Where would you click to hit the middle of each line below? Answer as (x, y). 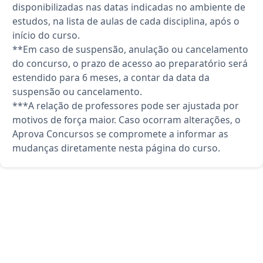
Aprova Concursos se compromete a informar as (120, 134)
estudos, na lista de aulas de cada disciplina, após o (126, 21)
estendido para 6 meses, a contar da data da (111, 77)
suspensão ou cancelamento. (77, 91)
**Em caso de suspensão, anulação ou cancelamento (130, 49)
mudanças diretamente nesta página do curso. (116, 148)
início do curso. (46, 35)
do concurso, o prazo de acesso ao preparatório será (130, 63)
